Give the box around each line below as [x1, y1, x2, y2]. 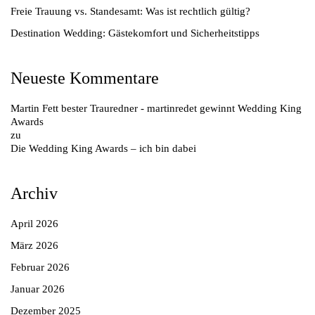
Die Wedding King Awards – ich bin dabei [11, 142, 196, 154]
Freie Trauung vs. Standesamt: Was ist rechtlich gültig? [11, 5, 250, 17]
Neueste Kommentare [11, 68, 159, 87]
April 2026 [11, 217, 58, 229]
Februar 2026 [11, 261, 70, 273]
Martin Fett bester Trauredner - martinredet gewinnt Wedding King [11, 102, 302, 114]
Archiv [11, 184, 58, 202]
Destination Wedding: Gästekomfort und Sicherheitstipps [11, 27, 259, 39]
